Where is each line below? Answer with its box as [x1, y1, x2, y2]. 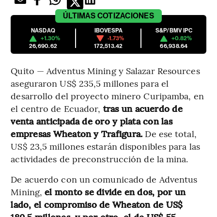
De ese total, [142, 127, 197, 139]
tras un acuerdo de [103, 102, 183, 114]
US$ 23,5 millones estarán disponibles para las [11, 140, 200, 152]
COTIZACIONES [97, 11, 154, 20]
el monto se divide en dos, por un [45, 186, 186, 198]
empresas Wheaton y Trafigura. [11, 127, 143, 139]
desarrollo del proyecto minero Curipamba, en [11, 90, 204, 102]
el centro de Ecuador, [11, 102, 103, 114]
